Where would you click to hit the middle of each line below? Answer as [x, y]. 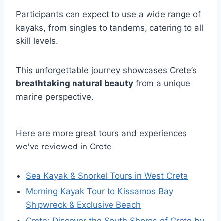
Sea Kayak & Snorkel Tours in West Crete [107, 176]
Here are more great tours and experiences [101, 133]
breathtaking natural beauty [74, 83]
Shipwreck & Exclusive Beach [83, 205]
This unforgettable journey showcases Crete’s [106, 70]
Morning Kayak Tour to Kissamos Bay [99, 191]
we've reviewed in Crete [64, 147]
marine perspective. [55, 97]
